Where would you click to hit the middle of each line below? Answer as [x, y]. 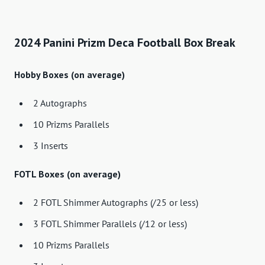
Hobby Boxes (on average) [70, 74]
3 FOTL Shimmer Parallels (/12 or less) [110, 223]
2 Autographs [60, 103]
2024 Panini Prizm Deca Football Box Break [125, 42]
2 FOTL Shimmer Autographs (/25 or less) [116, 202]
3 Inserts [51, 145]
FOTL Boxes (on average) [67, 174]
